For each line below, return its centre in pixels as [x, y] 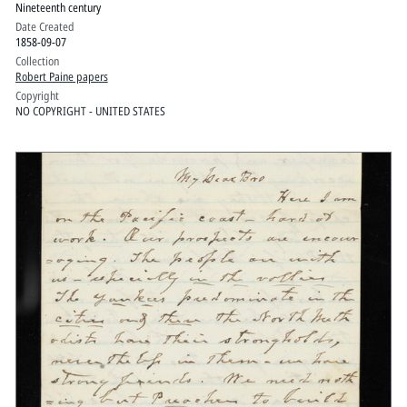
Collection [37, 61]
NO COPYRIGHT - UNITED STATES [90, 111]
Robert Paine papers [61, 77]
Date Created [45, 27]
